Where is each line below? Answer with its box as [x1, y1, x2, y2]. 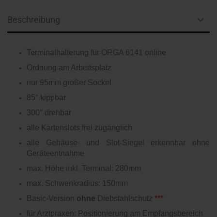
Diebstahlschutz [97, 194, 155, 202]
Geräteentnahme [27, 149, 84, 157]
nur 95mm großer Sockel [27, 78, 111, 87]
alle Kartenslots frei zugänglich [27, 124, 132, 132]
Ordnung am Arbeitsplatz [27, 63, 111, 72]
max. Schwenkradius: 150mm [27, 179, 128, 187]
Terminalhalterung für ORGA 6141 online [27, 48, 166, 57]
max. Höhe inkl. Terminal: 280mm [27, 164, 141, 172]
